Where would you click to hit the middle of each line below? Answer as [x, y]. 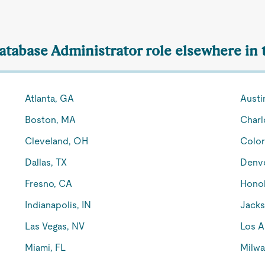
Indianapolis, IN [58, 205]
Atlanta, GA [50, 98]
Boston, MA [51, 120]
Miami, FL [46, 248]
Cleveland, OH [57, 141]
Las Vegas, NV [55, 226]
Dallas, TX [46, 162]
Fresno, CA [49, 184]
